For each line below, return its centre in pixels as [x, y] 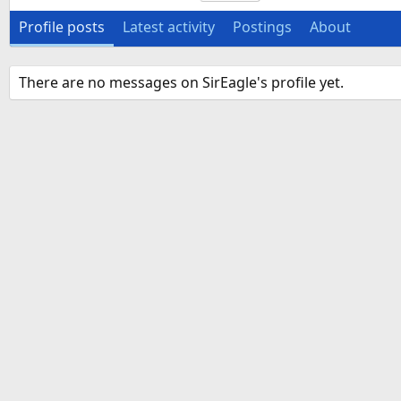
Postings [262, 27]
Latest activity [169, 27]
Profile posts [62, 27]
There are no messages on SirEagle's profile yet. [181, 83]
